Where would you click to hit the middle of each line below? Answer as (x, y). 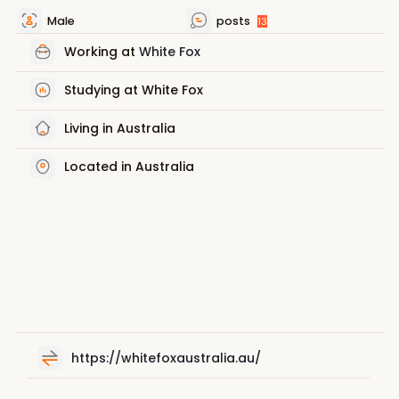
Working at (101, 51)
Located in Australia (129, 166)
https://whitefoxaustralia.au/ (166, 358)
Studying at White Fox (133, 90)
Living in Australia (118, 128)
